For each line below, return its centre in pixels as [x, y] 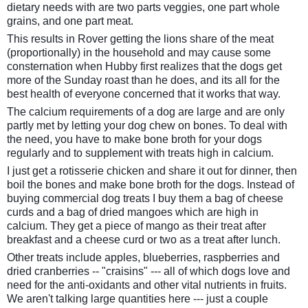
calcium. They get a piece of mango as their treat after [136, 226]
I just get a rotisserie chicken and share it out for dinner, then [152, 171]
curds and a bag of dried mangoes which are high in [133, 212]
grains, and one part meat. [70, 21]
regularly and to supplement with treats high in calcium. [140, 153]
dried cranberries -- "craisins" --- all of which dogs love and [148, 271]
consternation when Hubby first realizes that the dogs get [144, 66]
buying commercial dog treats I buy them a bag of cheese [145, 198]
